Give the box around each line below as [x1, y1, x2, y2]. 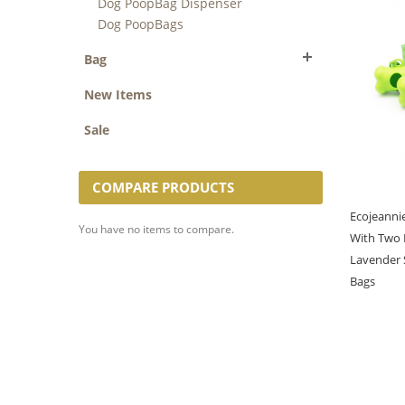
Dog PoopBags [98, 15, 184, 33]
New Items [84, 86, 152, 104]
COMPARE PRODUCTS [92, 178, 234, 197]
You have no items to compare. [79, 221, 234, 238]
